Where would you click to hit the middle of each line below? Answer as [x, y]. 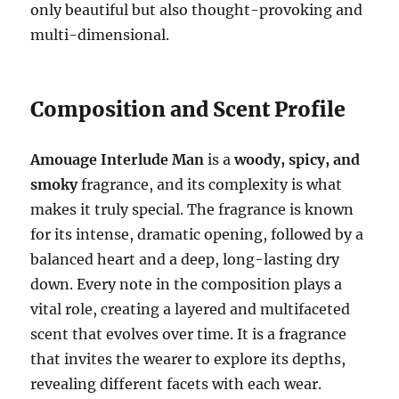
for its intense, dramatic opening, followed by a [197, 235]
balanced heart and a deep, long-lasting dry [185, 260]
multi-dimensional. [100, 35]
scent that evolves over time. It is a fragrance [189, 334]
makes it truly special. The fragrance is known [192, 210]
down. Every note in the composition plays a [187, 285]
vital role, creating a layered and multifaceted [191, 309]
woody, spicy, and [297, 160]
